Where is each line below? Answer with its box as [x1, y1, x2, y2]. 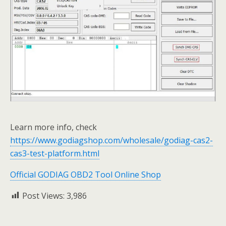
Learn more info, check [10, 121, 97, 133]
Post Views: [22, 190, 65, 201]
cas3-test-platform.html [10, 147, 99, 159]
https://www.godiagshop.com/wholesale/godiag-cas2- [10, 134, 213, 146]
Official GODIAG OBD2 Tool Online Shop [10, 168, 161, 180]
